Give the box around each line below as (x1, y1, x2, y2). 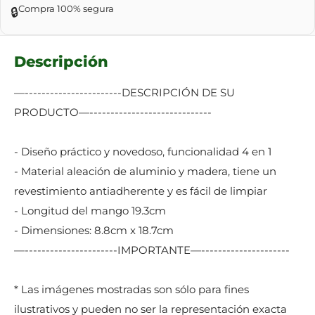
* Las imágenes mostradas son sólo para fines (14, 282, 249, 296)
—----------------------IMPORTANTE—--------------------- (14, 243, 290, 257)
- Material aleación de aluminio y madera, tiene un (14, 164, 276, 178)
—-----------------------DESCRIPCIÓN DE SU (14, 85, 235, 99)
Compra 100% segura (18, 3, 114, 15)
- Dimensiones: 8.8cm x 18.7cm (14, 223, 174, 237)
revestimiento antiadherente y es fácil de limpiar (14, 184, 267, 198)
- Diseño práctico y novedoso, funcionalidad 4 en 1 (14, 144, 271, 158)
